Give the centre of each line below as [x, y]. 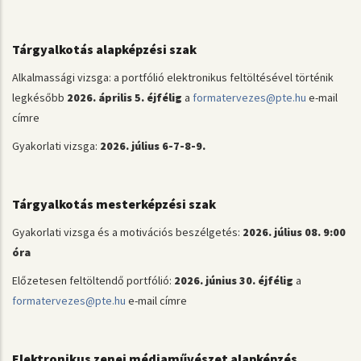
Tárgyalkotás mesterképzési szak [115, 203]
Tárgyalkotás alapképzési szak [106, 49]
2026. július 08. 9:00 [294, 232]
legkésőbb [39, 98]
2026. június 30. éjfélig [234, 280]
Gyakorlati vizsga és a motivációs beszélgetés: [127, 232]
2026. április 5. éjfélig [124, 98]
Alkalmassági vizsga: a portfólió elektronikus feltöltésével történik [173, 77]
